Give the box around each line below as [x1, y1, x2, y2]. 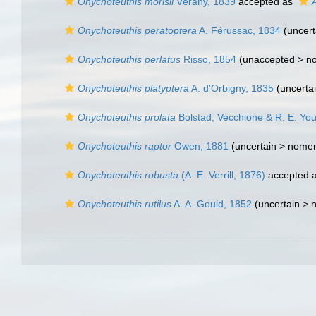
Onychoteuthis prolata [78, 111, 176, 123]
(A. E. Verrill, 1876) [178, 169, 265, 181]
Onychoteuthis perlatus [78, 54, 181, 65]
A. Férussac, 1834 [197, 25, 281, 36]
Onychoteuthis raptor [78, 140, 171, 152]
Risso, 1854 [181, 54, 236, 65]
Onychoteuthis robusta [78, 169, 178, 181]
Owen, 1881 [171, 140, 229, 152]
